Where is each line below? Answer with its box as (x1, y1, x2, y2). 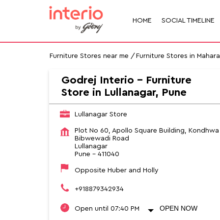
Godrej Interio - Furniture (61, 74, 192, 85)
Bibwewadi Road (74, 135, 129, 142)
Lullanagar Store (74, 110, 127, 118)
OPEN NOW (159, 204, 197, 212)
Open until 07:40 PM (74, 205, 139, 212)
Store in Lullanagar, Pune (61, 86, 187, 98)
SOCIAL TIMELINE (161, 17, 215, 25)
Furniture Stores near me (49, 52, 129, 59)
